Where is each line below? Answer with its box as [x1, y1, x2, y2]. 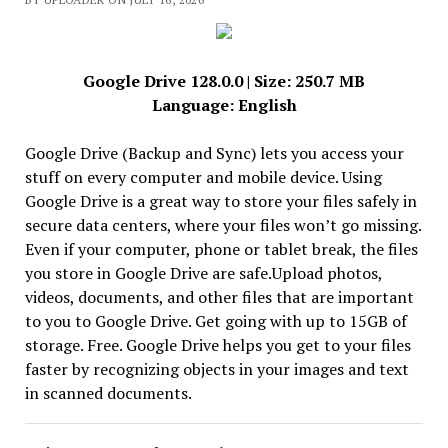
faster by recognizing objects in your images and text [24, 358, 409, 380]
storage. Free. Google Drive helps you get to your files [24, 334, 411, 356]
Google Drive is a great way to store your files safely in [24, 190, 417, 212]
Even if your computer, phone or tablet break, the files [24, 238, 418, 260]
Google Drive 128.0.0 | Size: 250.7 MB [83, 70, 365, 92]
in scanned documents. [24, 382, 192, 404]
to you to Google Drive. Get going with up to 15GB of [24, 310, 407, 332]
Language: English [151, 94, 297, 116]
